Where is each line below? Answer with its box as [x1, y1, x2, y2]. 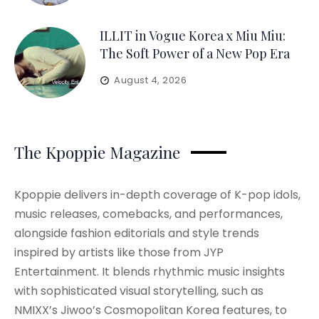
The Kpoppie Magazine [14, 141, 180, 164]
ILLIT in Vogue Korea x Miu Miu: [100, 27, 286, 45]
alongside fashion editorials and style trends [14, 225, 259, 242]
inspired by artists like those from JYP [14, 244, 224, 261]
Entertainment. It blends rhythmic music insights [14, 263, 285, 281]
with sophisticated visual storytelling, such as [14, 283, 263, 300]
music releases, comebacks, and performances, [14, 206, 283, 223]
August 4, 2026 [114, 73, 187, 88]
